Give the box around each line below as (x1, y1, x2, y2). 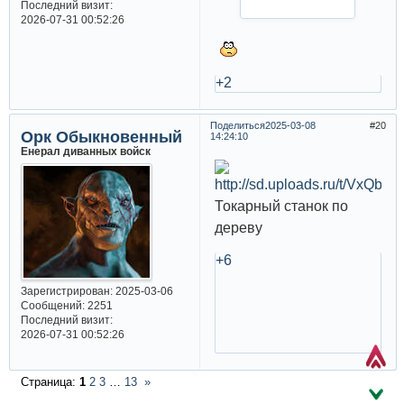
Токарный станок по (214, 198, 348, 215)
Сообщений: (20, 298, 85, 311)
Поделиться (209, 119, 265, 131)
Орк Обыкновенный (20, 127, 182, 146)
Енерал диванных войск (20, 144, 151, 157)
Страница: (20, 375, 79, 390)
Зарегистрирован (20, 284, 110, 297)
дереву (214, 220, 262, 236)
